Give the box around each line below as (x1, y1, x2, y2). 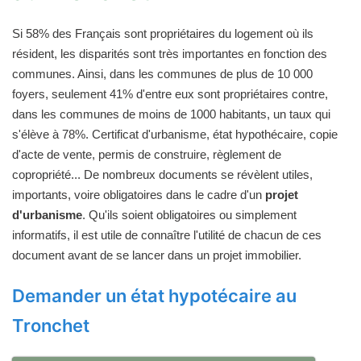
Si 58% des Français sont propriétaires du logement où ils (12, 26, 313, 40)
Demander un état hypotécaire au (12, 284, 297, 306)
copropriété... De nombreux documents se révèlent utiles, (12, 167, 313, 181)
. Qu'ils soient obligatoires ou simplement (82, 207, 297, 222)
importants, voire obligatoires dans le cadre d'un (12, 187, 265, 201)
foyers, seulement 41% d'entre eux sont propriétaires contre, (12, 86, 328, 101)
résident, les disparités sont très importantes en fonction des (12, 46, 327, 60)
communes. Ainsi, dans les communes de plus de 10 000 (12, 66, 313, 81)
